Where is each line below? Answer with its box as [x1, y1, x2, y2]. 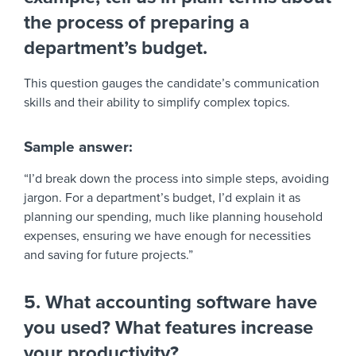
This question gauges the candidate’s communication [24, 75, 319, 91]
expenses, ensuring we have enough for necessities [24, 228, 311, 244]
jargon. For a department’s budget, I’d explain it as [24, 190, 300, 206]
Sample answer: [24, 138, 133, 156]
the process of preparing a [24, 11, 250, 34]
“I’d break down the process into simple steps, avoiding [24, 171, 329, 187]
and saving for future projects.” [24, 247, 193, 263]
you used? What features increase [24, 316, 313, 339]
